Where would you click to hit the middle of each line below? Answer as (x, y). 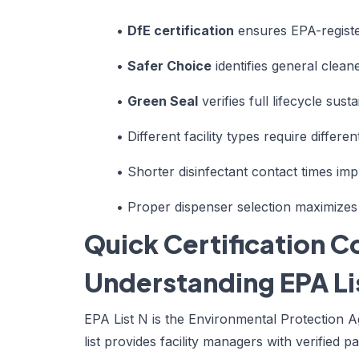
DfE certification (181, 30)
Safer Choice (169, 65)
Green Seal (163, 101)
